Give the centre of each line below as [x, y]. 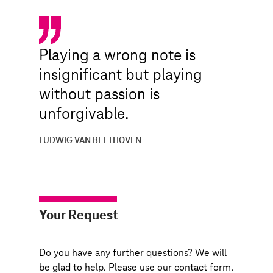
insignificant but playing [121, 74]
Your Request [79, 215]
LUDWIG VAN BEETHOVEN [90, 140]
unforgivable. [84, 113]
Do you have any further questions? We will [133, 253]
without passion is [99, 94]
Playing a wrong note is [117, 55]
